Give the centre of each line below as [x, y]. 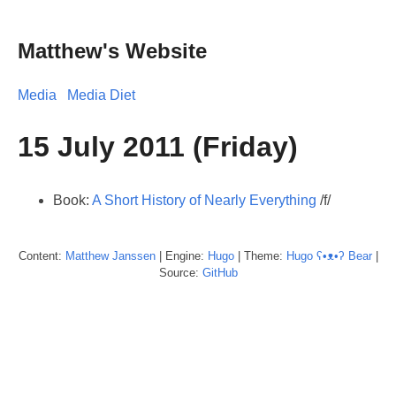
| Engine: [181, 255]
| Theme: [260, 255]
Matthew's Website [112, 50]
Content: [42, 255]
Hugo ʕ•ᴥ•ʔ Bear [329, 255]
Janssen [133, 255]
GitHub [220, 272]
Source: [180, 272]
